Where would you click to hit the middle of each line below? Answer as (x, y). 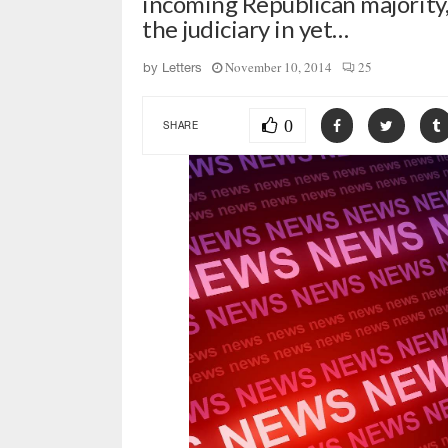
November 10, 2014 (278, 67)
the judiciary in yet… (245, 28)
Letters (182, 67)
